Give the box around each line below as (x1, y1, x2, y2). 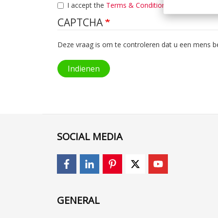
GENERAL (57, 193, 100, 207)
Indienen (68, 63, 100, 74)
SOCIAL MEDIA (57, 129, 123, 143)
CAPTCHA (57, 16, 105, 29)
